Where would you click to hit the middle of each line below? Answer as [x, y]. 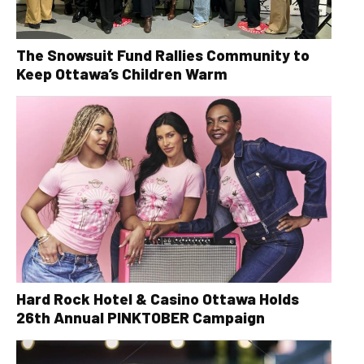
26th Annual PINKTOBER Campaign [141, 318]
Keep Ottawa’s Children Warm [122, 73]
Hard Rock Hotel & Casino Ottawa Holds [158, 299]
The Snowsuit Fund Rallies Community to [111, 54]
